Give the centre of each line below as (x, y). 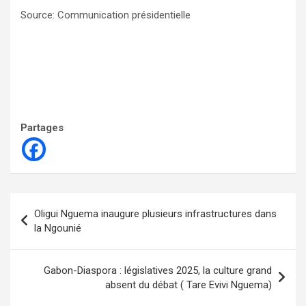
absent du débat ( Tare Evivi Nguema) (189, 285)
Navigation (51, 204)
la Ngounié (58, 228)
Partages (42, 128)
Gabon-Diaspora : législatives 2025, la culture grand (158, 271)
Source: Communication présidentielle (106, 15)
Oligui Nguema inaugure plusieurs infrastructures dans (155, 214)
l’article (39, 247)
